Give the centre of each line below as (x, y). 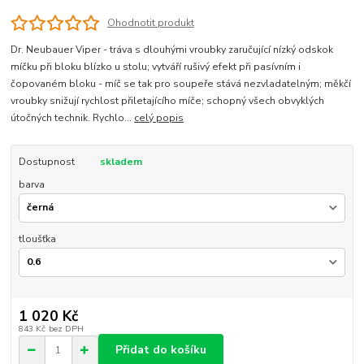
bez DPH (66, 328)
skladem (121, 162)
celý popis (159, 118)
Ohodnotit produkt (150, 22)
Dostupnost (46, 162)
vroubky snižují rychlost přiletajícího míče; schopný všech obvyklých (168, 101)
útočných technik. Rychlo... (73, 118)
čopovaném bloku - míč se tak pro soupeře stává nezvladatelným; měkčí (181, 84)
